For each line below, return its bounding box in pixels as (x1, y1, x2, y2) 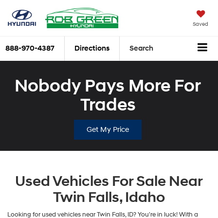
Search (129, 44, 153, 54)
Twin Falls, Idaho (53, 188, 165, 206)
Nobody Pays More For (15, 75, 201, 97)
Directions (74, 44, 109, 54)
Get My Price (87, 125, 129, 134)
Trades (80, 94, 136, 116)
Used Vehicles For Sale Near (15, 172, 203, 190)
